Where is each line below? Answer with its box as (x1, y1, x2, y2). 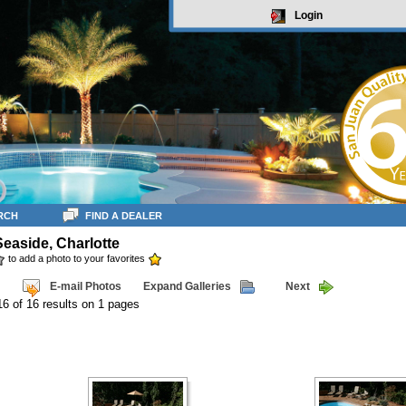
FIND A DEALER (85, 209, 162, 221)
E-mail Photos (49, 280, 121, 294)
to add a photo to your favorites (5, 252, 148, 264)
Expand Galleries (142, 280, 231, 294)
